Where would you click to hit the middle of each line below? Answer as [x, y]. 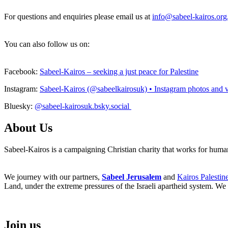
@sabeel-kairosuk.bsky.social [83, 106]
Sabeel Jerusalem [132, 177]
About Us [28, 128]
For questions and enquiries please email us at [78, 17]
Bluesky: [19, 106]
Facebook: [22, 72]
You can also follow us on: [47, 44]
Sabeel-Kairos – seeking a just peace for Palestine [119, 72]
